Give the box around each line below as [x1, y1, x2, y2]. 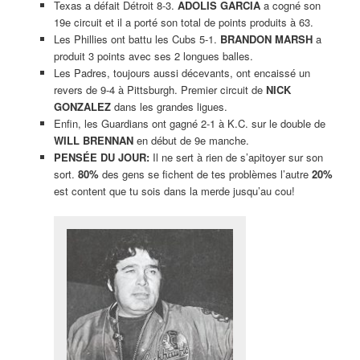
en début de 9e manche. [133, 132, 249, 148]
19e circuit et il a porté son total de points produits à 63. [53, 14, 313, 30]
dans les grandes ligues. [110, 98, 227, 114]
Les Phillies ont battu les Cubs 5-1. [53, 31, 220, 47]
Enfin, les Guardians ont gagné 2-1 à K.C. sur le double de [53, 115, 325, 131]
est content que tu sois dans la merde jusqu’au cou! [53, 182, 295, 198]
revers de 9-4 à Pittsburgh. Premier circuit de [53, 81, 266, 97]
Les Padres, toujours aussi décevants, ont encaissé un [53, 64, 310, 80]
